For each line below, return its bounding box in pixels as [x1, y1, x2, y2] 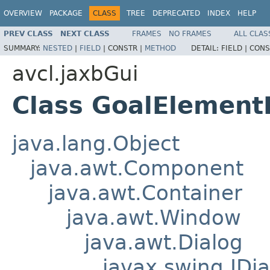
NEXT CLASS [60, 29, 110, 38]
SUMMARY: [4, 43, 43, 52]
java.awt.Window [66, 205, 241, 230]
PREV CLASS [4, 29, 53, 38]
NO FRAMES [169, 29, 212, 38]
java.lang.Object [12, 131, 180, 155]
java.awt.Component [30, 155, 243, 180]
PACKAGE [49, 9, 83, 17]
